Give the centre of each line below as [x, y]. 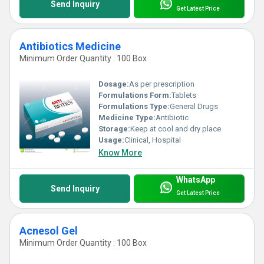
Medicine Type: [127, 118]
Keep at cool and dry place [176, 129]
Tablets [184, 95]
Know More [120, 153]
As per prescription [162, 84]
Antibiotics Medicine [70, 46]
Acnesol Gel [49, 230]
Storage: [114, 129]
